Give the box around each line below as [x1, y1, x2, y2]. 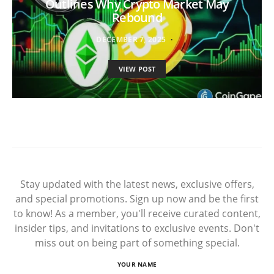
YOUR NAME [117, 259, 157, 268]
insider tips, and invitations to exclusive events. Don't [15, 221, 259, 235]
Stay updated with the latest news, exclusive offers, [20, 177, 254, 191]
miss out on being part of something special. [34, 235, 240, 250]
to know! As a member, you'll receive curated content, [13, 206, 261, 220]
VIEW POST [118, 64, 156, 73]
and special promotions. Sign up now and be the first [15, 191, 259, 206]
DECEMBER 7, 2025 [96, 34, 166, 45]
